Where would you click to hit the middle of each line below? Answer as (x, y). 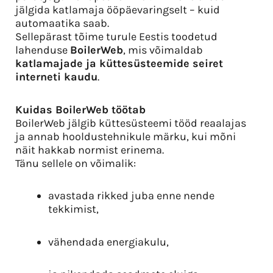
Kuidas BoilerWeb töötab (80, 109)
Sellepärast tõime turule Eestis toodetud (116, 37)
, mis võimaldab (163, 50)
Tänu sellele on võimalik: (76, 163)
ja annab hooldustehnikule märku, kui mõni (126, 136)
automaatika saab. (62, 23)
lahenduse (43, 50)
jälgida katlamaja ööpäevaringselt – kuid (118, 10)
